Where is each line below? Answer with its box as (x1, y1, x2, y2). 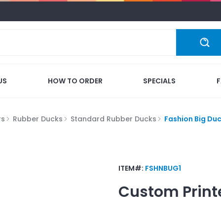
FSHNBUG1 (145, 163, 181, 173)
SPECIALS (143, 75, 176, 86)
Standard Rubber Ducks (71, 113, 156, 124)
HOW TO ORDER (47, 75, 103, 86)
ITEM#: (118, 163, 145, 173)
